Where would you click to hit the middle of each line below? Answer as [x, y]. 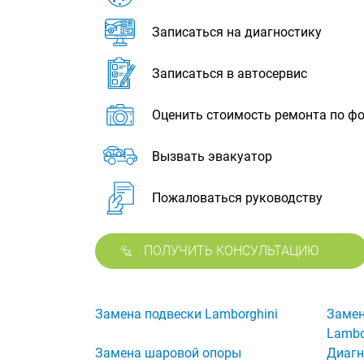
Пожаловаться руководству [237, 198]
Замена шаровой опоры [168, 353]
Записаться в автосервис [230, 74]
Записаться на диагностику [237, 32]
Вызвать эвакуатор [212, 156]
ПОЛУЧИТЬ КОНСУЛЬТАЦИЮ [232, 251]
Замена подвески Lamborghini [186, 314]
